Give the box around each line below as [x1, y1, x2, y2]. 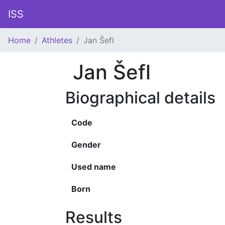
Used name [71, 162, 116, 172]
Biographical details [65, 88, 215, 107]
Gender [71, 140, 101, 150]
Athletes [42, 35, 72, 45]
